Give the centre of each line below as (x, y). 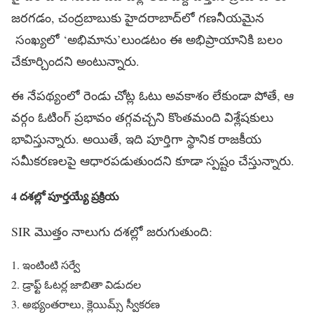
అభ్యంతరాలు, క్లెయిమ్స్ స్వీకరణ (91, 304)
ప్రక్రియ (105, 196)
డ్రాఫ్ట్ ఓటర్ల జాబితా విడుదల (82, 285)
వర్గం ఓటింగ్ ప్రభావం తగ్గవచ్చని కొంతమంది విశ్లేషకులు (142, 117)
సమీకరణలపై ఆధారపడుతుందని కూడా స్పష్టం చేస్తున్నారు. (153, 160)
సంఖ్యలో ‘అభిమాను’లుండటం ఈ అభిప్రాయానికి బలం (147, 39)
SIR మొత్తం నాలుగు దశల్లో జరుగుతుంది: (112, 232)
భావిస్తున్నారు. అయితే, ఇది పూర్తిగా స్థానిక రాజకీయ (136, 138)
